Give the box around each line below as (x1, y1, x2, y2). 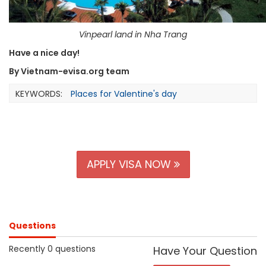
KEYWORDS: (15, 88, 62, 100)
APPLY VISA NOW (86, 157, 174, 172)
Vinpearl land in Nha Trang (79, 28, 187, 40)
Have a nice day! (9, 47, 80, 59)
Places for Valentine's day (71, 88, 177, 100)
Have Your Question (153, 243, 257, 258)
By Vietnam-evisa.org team (9, 65, 131, 77)
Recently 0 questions (9, 243, 96, 255)
